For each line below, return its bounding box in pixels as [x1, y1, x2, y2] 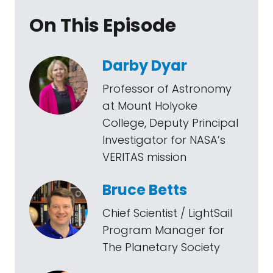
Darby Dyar [102, 55, 187, 76]
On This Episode [29, 13, 176, 38]
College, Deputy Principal [102, 115, 238, 130]
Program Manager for [102, 222, 224, 238]
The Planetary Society [102, 239, 220, 255]
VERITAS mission [102, 149, 186, 165]
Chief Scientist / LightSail [102, 205, 232, 221]
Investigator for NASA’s [102, 132, 225, 147]
